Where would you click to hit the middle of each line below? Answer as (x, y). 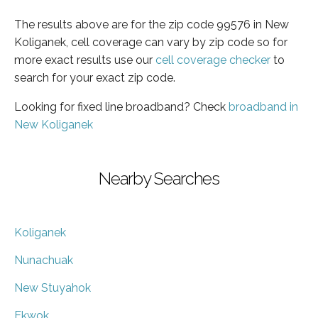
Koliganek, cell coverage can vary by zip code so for (151, 42)
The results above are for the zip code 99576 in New (152, 24)
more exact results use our (85, 60)
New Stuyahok (53, 287)
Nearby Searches (159, 178)
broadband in (263, 106)
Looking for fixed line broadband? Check (121, 106)
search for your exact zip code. (95, 77)
